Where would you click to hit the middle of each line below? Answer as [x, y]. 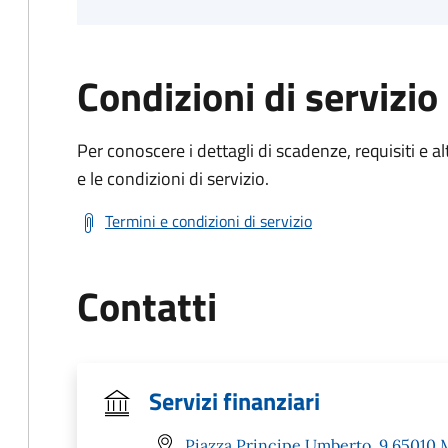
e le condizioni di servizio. [173, 178]
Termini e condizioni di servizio [208, 221]
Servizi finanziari [234, 401]
